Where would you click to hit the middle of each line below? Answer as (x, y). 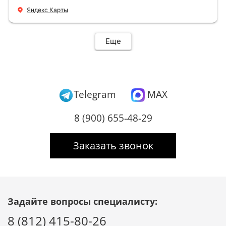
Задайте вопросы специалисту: (82, 201)
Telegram (95, 94)
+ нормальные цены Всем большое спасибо (104, 8)
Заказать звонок (113, 145)
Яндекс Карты (47, 10)
